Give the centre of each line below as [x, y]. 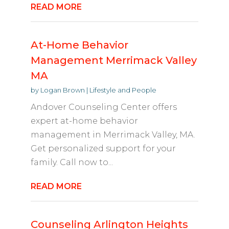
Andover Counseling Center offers [104, 107]
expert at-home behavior [84, 121]
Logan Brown [62, 90]
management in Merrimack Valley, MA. [113, 135]
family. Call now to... [72, 163]
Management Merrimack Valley [113, 61]
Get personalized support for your [103, 149]
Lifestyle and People [123, 90]
